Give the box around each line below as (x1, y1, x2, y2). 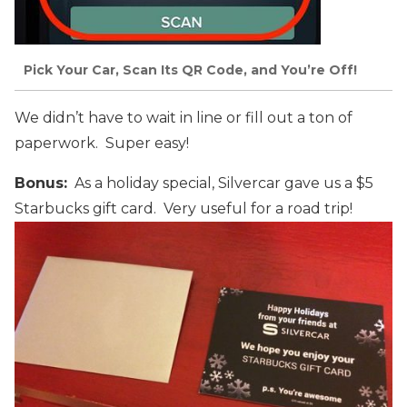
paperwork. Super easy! (15, 134, 189, 153)
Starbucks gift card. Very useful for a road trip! (15, 200, 352, 218)
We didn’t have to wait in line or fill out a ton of (15, 109, 352, 127)
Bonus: (15, 174, 67, 193)
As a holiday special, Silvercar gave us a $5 (67, 174, 373, 193)
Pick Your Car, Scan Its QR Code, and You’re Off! (24, 62, 357, 79)
